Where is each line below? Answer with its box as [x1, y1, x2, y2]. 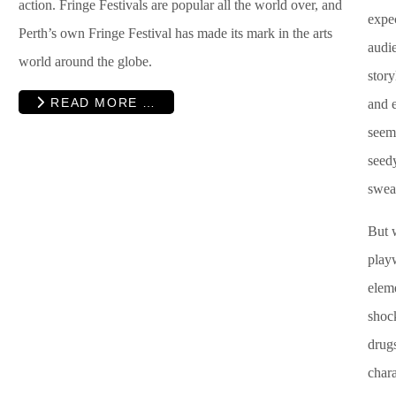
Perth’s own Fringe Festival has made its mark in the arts [19, 25, 332, 41]
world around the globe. [19, 53, 152, 69]
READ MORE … [45, 95, 156, 110]
